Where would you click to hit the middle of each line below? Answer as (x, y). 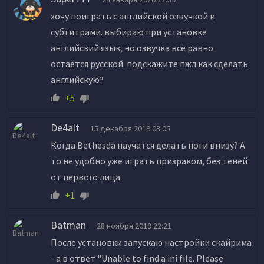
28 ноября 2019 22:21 (134, 226)
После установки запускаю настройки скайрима (151, 242)
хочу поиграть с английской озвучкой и (133, 16)
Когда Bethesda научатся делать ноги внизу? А (148, 145)
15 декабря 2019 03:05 (130, 128)
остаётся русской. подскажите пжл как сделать (149, 64)
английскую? (77, 80)
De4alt (65, 128)
